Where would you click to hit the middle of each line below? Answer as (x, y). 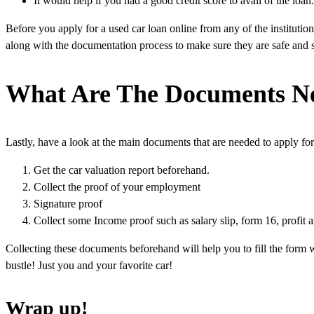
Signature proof (68, 203)
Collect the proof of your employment (117, 186)
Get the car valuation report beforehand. (122, 170)
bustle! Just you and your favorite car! (89, 265)
